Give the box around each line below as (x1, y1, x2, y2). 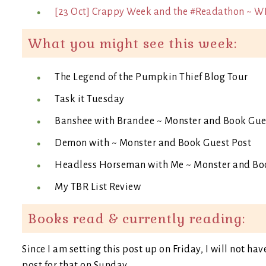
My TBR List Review (55, 181, 141, 192)
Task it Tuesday (55, 93, 125, 104)
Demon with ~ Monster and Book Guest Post (55, 137, 251, 148)
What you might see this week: (28, 34, 237, 52)
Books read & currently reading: (28, 210, 245, 227)
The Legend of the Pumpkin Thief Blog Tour (55, 71, 248, 83)
